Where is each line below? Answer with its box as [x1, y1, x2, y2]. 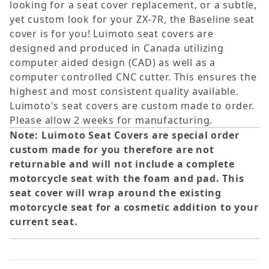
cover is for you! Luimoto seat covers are [10, 27, 214, 41]
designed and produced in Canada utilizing [10, 41, 224, 55]
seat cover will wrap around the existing [10, 186, 222, 200]
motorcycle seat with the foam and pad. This [10, 172, 244, 186]
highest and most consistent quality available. [10, 85, 239, 98]
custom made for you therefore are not [10, 143, 214, 157]
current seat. [10, 215, 78, 229]
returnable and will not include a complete [10, 157, 235, 171]
